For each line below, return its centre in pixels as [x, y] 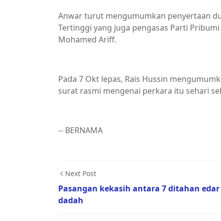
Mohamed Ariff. [87, 39]
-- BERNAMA [80, 130]
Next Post [81, 173]
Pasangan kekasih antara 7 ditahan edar [139, 188]
